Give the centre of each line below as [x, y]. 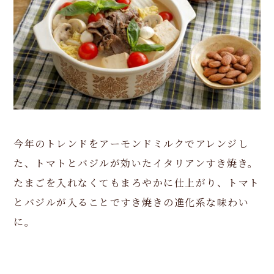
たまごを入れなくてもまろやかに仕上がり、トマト [137, 182]
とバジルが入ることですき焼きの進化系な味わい [131, 202]
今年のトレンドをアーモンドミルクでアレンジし [131, 143]
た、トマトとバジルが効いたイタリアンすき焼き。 [136, 163]
